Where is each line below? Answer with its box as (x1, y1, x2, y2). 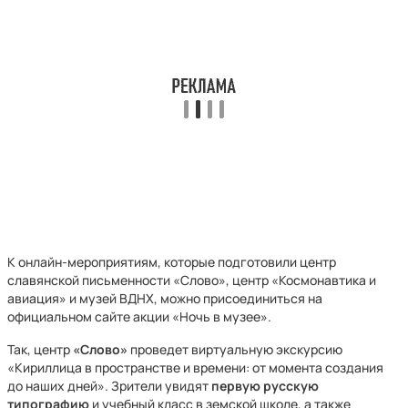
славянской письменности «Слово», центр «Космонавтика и (7, 271, 376, 289)
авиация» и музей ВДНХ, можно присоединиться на (7, 290, 322, 307)
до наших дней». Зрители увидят (7, 377, 211, 394)
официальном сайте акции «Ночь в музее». (7, 308, 271, 325)
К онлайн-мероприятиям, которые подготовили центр (7, 253, 336, 270)
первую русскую (211, 377, 319, 394)
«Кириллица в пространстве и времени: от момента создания (7, 359, 383, 376)
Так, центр (7, 341, 73, 358)
